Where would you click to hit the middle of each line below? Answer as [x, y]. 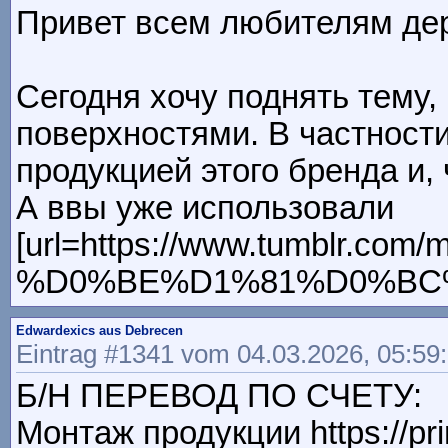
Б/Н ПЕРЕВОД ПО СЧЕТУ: [219, 396]
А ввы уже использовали [205, 208]
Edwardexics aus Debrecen [99, 331]
